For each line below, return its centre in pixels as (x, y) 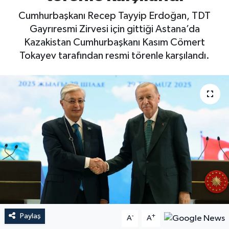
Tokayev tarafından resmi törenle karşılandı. (114, 55)
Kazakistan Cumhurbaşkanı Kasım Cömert (114, 42)
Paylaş (30, 216)
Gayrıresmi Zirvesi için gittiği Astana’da (114, 29)
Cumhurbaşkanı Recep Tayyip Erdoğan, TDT (114, 16)
